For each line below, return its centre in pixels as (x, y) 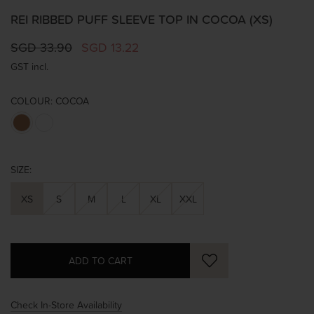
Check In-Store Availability (66, 304)
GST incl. (29, 66)
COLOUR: (32, 100)
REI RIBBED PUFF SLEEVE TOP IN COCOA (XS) (142, 19)
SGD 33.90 (41, 47)
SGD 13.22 (110, 47)
